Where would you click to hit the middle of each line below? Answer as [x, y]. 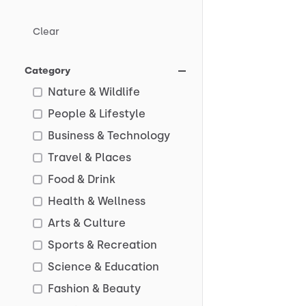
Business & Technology [109, 136]
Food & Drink [82, 179]
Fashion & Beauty [94, 289]
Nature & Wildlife [94, 92]
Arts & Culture [87, 223]
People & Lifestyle [97, 114]
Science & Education [103, 267]
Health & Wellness [97, 201]
